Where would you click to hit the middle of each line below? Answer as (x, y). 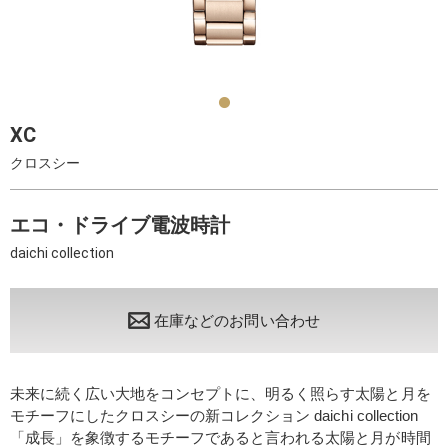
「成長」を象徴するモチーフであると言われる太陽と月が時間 (220, 437)
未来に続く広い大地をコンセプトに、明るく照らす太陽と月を (220, 393)
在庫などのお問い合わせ (237, 320)
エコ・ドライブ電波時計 (120, 225)
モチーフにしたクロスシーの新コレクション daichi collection (214, 415)
